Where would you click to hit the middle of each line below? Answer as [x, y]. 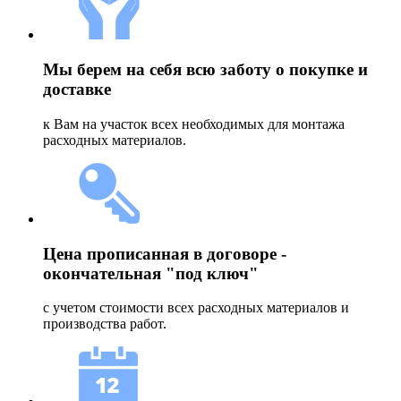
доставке [77, 90]
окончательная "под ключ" [151, 273]
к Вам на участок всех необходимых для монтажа [194, 124]
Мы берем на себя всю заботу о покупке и [205, 70]
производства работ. [105, 324]
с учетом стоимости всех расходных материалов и [196, 308]
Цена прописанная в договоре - [165, 253]
